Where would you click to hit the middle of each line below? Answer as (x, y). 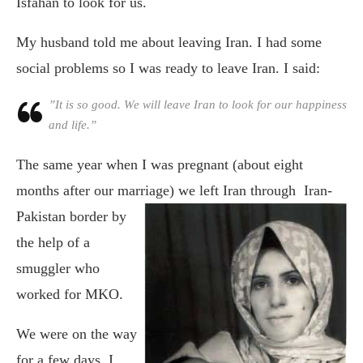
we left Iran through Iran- (253, 190)
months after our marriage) (95, 190)
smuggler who (58, 268)
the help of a (53, 242)
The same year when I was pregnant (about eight (160, 164)
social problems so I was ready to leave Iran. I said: (168, 68)
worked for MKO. (70, 294)
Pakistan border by (71, 216)
